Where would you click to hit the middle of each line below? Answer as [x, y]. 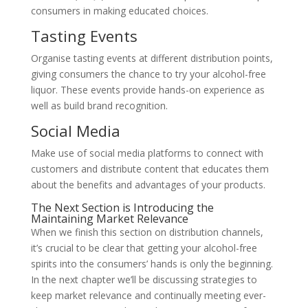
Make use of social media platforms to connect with [147, 153]
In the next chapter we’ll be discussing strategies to [144, 280]
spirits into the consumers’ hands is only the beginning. [152, 264]
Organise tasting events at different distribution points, [152, 58]
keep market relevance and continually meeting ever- [148, 296]
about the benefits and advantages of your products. [148, 185]
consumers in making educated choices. [119, 11]
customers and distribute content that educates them [150, 169]
